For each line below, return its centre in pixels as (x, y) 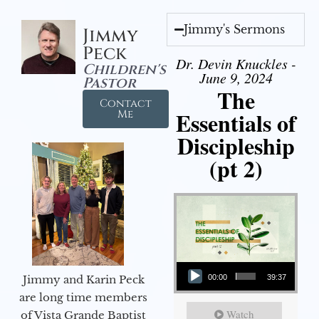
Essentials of (236, 122)
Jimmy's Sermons (235, 29)
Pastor (109, 83)
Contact (125, 103)
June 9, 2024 (236, 77)
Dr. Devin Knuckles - (236, 63)
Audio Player (193, 261)
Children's (124, 69)
